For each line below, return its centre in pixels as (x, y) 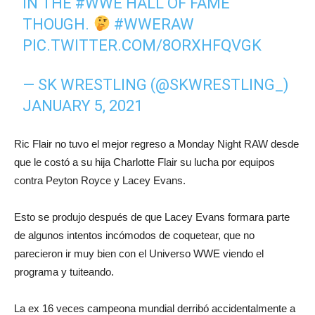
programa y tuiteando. (64, 271)
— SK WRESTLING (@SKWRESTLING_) (156, 84)
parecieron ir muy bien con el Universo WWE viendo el (139, 253)
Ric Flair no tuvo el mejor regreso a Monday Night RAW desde (156, 143)
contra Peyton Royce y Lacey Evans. (100, 180)
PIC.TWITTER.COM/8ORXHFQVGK (142, 45)
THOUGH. (58, 24)
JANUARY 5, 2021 (83, 105)
